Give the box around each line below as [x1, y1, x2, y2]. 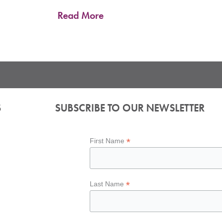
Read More [57, 8, 104, 22]
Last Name [90, 180, 126, 188]
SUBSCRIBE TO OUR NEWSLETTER [55, 101, 205, 114]
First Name [90, 136, 127, 145]
